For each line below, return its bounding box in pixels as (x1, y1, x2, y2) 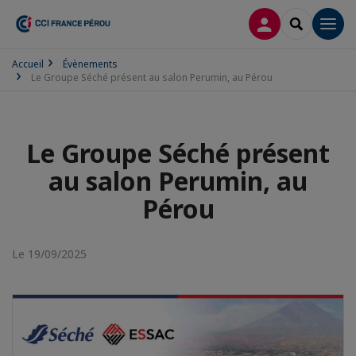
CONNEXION (264, 15, 334, 30)
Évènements (63, 57, 118, 71)
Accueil (12, 57, 44, 71)
